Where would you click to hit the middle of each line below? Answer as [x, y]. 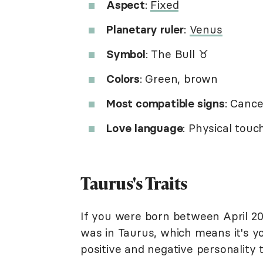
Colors [123, 79]
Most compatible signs [166, 103]
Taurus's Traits [134, 183]
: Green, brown [180, 79]
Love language [145, 128]
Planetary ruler [145, 29]
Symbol [126, 54]
